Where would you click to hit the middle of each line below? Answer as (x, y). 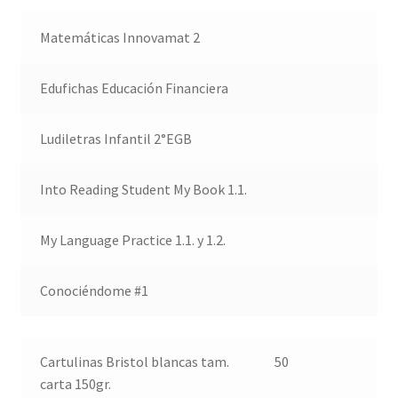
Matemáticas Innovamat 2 (120, 38)
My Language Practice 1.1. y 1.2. (133, 240)
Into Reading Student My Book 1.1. (144, 190)
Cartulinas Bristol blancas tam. (135, 361)
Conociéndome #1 (95, 291)
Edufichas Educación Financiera (135, 88)
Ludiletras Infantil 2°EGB (116, 139)
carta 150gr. (76, 383)
